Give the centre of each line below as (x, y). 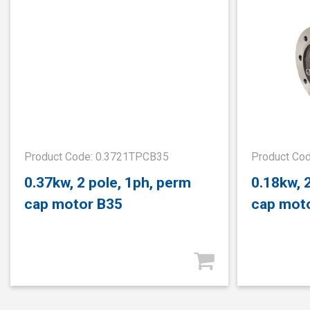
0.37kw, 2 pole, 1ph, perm (108, 183)
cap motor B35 (73, 204)
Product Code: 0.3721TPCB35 (97, 156)
